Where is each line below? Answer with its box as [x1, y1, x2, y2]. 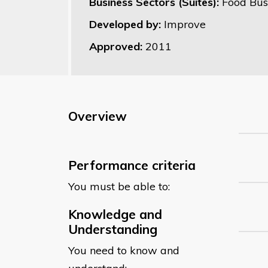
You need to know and [68, 243, 179, 257]
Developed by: [89, 17, 164, 31]
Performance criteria [68, 157, 196, 173]
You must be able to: [68, 179, 170, 193]
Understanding [68, 221, 157, 237]
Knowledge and [68, 206, 162, 222]
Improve [164, 17, 206, 31]
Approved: [89, 39, 145, 53]
